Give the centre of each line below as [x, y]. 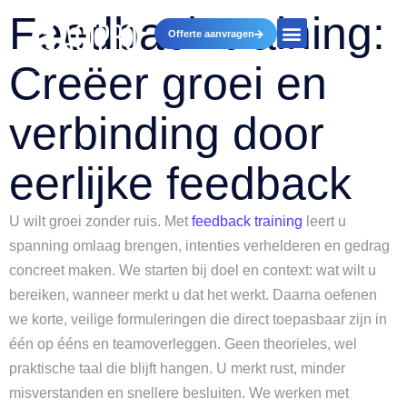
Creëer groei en [168, 84]
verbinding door [167, 134]
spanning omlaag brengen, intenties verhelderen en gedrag [199, 246]
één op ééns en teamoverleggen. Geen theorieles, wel [183, 344]
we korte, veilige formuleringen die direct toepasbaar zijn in [198, 319]
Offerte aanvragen [211, 34]
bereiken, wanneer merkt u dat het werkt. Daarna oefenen [193, 295]
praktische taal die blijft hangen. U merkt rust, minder [177, 368]
